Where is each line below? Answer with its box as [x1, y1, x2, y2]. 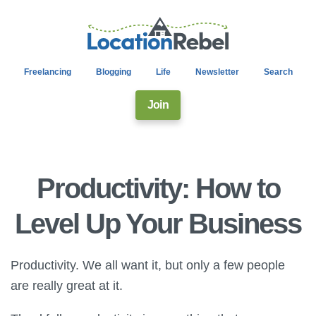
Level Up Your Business [15, 208, 301, 240]
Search [263, 67, 293, 78]
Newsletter [195, 67, 239, 78]
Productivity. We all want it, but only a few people [11, 257, 285, 272]
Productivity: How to [36, 173, 280, 205]
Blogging [95, 67, 131, 78]
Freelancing [23, 67, 71, 78]
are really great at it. [11, 277, 123, 293]
